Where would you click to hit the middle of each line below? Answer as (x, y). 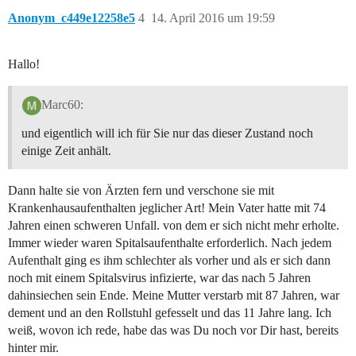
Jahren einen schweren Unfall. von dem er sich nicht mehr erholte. (174, 226)
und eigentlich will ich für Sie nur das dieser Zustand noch (167, 133)
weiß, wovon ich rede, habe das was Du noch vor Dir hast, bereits (173, 331)
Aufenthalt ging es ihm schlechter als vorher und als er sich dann (169, 261)
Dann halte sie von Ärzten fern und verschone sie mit (141, 191)
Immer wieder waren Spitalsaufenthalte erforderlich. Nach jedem (170, 243)
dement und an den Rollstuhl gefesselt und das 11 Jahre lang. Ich (170, 313)
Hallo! (24, 64)
